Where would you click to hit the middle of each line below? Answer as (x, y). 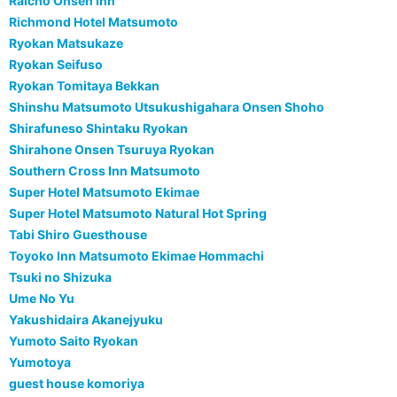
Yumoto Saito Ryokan (74, 341)
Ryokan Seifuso (56, 65)
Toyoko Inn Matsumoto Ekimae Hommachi (136, 256)
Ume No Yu (42, 299)
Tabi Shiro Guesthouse (78, 235)
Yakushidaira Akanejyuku (86, 320)
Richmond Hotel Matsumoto (93, 22)
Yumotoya (40, 362)
